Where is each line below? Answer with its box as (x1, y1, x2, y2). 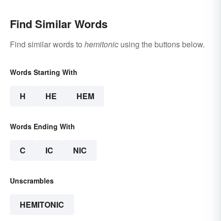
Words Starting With (10, 67, 77, 77)
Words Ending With (10, 121, 75, 132)
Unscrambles (10, 176, 54, 186)
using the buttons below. (118, 38, 205, 50)
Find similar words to (10, 38, 84, 50)
